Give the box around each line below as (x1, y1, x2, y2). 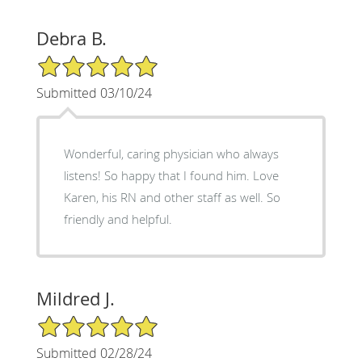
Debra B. (36, 26, 107, 50)
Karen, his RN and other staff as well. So (63, 188, 280, 205)
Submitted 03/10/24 (36, 83, 152, 102)
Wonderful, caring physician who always (63, 145, 279, 162)
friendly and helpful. (63, 210, 172, 227)
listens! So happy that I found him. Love (63, 166, 104, 183)
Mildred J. (36, 286, 115, 310)
